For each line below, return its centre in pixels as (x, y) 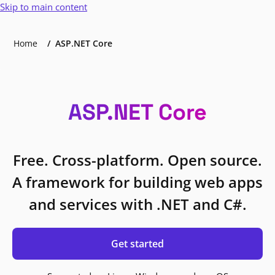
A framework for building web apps (137, 182)
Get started (137, 244)
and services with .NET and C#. (137, 204)
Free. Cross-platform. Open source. (137, 160)
